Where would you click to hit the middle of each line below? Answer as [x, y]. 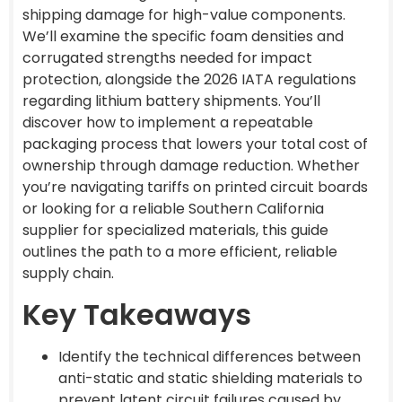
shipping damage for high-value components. [184, 15]
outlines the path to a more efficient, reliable [180, 252]
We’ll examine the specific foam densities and [183, 37]
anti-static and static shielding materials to [210, 378]
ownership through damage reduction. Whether [191, 166]
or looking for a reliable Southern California [173, 209]
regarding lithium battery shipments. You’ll [171, 101]
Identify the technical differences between [210, 356]
